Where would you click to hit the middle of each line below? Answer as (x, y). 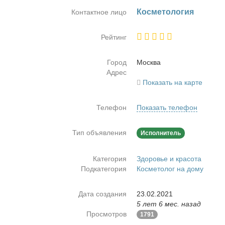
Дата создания (102, 194)
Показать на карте (173, 82)
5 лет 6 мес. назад (169, 204)
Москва (149, 62)
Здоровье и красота (169, 159)
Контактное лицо (99, 12)
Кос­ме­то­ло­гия (165, 12)
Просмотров (106, 214)
